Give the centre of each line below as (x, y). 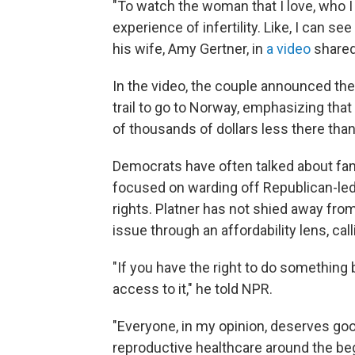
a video (288, 49)
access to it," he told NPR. (193, 289)
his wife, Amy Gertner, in (189, 49)
